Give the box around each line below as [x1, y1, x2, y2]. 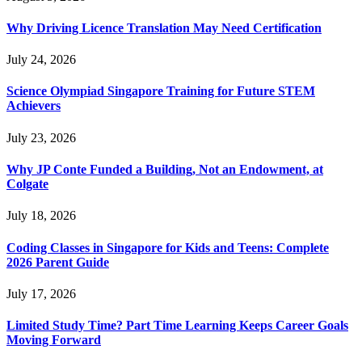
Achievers [6, 99, 61, 113]
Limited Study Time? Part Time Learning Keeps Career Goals [6, 318, 348, 333]
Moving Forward [6, 333, 101, 347]
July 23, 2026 [6, 130, 76, 145]
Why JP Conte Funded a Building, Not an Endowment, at [6, 162, 323, 177]
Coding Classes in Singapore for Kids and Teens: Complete [6, 240, 329, 255]
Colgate [6, 177, 48, 192]
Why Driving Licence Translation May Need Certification [6, 20, 322, 35]
